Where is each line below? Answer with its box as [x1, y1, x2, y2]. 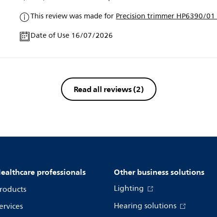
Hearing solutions [114, 199, 178, 212]
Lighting [114, 182, 146, 195]
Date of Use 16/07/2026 [31, 29, 113, 42]
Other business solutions [114, 165, 204, 179]
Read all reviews [73, 82, 134, 96]
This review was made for [31, 10, 116, 22]
